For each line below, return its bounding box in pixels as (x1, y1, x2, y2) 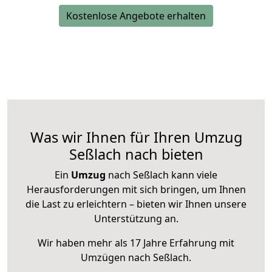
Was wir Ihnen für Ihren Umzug (30, 127, 242, 148)
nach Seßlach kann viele (106, 168, 217, 182)
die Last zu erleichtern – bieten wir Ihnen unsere (25, 197, 246, 211)
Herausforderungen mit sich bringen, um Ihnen (26, 183, 246, 197)
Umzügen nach (81, 251, 153, 265)
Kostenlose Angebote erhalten (66, 9, 206, 23)
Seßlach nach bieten (69, 144, 203, 165)
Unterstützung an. (93, 212, 178, 226)
